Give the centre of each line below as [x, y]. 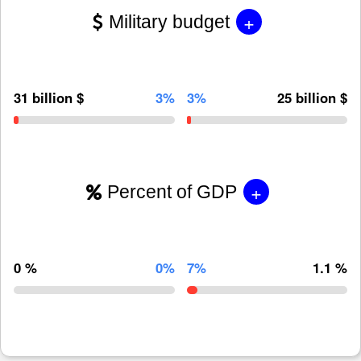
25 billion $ [312, 97]
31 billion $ [49, 97]
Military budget [169, 22]
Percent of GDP [172, 192]
